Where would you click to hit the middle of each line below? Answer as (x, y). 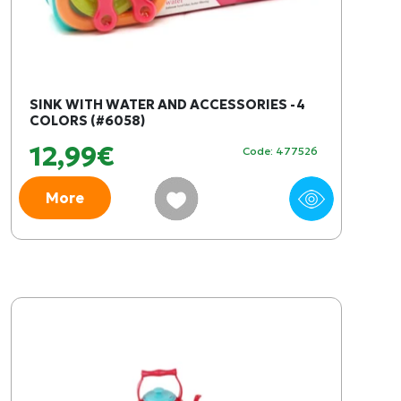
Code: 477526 (280, 151)
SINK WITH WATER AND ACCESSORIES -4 (167, 104)
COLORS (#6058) (87, 120)
